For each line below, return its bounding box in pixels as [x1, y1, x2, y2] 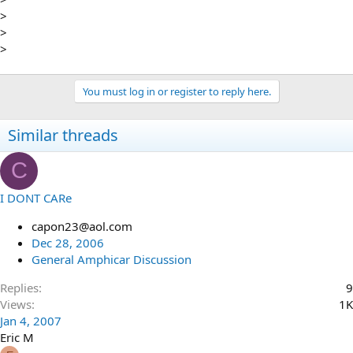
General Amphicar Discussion [32, 251, 191, 267]
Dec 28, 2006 [32, 234, 104, 251]
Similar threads [8, 124, 118, 146]
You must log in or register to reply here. [82, 84, 271, 98]
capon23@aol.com [32, 217, 132, 234]
